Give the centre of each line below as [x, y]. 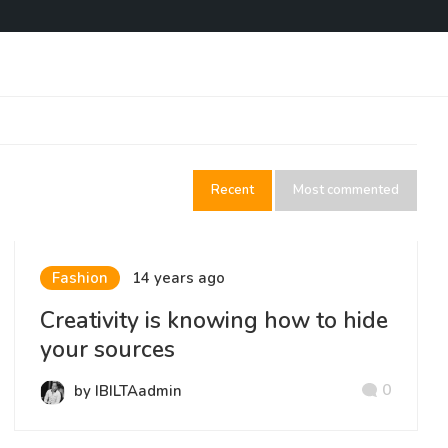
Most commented [346, 190]
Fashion [79, 278]
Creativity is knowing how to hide [213, 320]
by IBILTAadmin [127, 391]
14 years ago [178, 278]
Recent [233, 190]
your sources [107, 349]
